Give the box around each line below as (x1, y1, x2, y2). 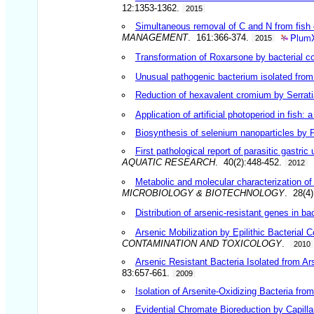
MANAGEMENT (122, 32, 189, 43)
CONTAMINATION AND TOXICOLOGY (122, 238, 282, 249)
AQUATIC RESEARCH (122, 156, 216, 168)
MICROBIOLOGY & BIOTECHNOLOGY (122, 187, 285, 198)
